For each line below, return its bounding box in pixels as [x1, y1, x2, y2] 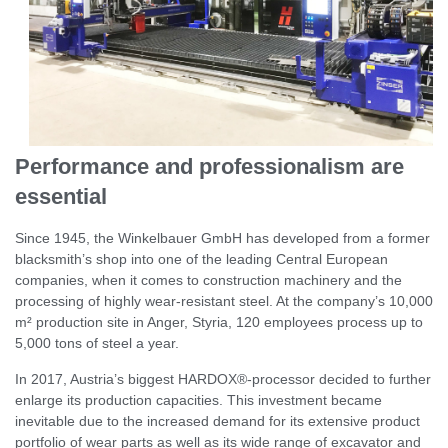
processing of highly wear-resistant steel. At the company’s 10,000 [15, 293, 433, 310]
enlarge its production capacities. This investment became [15, 391, 382, 408]
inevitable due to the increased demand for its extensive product [15, 412, 420, 429]
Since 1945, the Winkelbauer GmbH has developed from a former [15, 230, 430, 247]
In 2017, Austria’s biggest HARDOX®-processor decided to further [15, 370, 431, 387]
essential [15, 184, 107, 210]
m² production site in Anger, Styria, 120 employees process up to [15, 314, 423, 331]
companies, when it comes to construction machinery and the [15, 272, 402, 289]
